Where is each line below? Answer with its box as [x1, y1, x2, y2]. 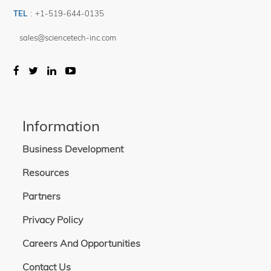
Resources [22, 166, 70, 179]
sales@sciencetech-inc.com [19, 33, 117, 43]
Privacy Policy [22, 214, 83, 226]
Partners [22, 190, 61, 203]
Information [22, 117, 100, 135]
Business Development [22, 143, 124, 155]
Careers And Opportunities [22, 237, 141, 250]
